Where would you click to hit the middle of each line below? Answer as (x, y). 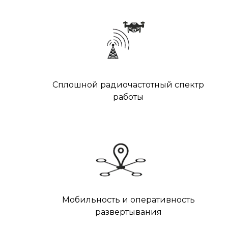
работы (128, 97)
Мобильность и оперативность (128, 200)
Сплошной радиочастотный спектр (128, 85)
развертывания (128, 212)
